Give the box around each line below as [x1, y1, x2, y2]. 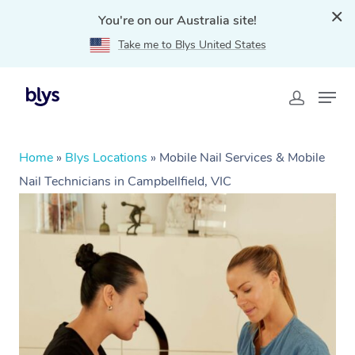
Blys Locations [65, 149, 147, 166]
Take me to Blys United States [117, 37, 266, 52]
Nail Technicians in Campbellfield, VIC [19, 173, 231, 190]
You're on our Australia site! [98, 12, 257, 29]
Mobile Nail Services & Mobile [159, 149, 325, 166]
